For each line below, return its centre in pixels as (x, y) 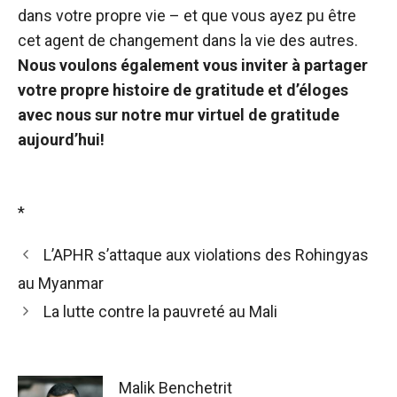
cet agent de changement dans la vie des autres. (188, 40)
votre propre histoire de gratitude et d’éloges (183, 90)
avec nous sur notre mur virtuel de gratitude (179, 115)
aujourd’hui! (61, 140)
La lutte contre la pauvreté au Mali (160, 311)
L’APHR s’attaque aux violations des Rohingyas (206, 255)
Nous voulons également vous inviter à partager (193, 65)
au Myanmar (61, 283)
